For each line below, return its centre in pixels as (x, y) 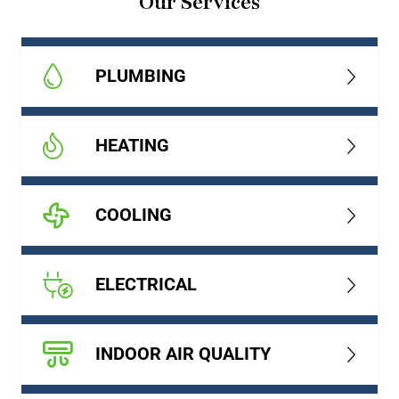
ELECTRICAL (146, 285)
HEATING (132, 146)
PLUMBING (140, 76)
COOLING (133, 215)
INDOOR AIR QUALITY (183, 354)
